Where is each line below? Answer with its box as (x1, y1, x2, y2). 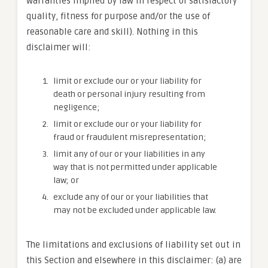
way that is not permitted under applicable (53, 162, 217, 172)
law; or (53, 175, 79, 185)
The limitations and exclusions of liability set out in (26, 239, 240, 250)
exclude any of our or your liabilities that (53, 192, 208, 202)
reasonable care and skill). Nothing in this (26, 26, 198, 37)
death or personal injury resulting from (53, 89, 205, 99)
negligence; (53, 102, 100, 112)
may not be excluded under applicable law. (53, 205, 217, 215)
